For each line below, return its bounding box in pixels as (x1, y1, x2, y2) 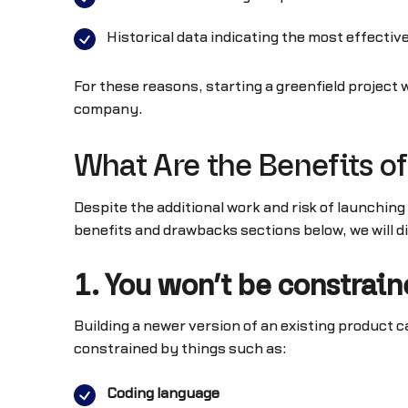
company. (73, 101, 143, 117)
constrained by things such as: (73, 342, 286, 357)
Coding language (106, 386, 219, 402)
